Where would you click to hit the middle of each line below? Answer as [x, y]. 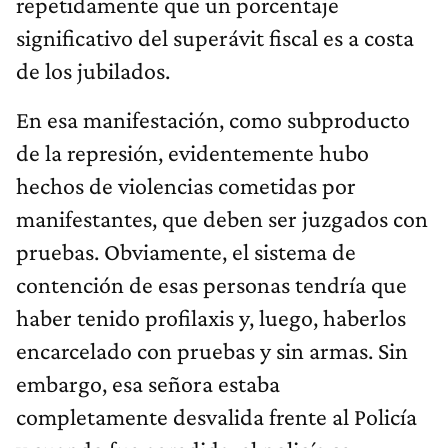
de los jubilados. [93, 70]
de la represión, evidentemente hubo [192, 152]
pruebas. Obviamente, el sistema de [186, 251]
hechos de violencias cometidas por [186, 185]
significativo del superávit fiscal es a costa [215, 37]
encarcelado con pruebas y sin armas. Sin [212, 350]
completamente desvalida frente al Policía [216, 416]
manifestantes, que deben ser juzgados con [222, 218]
